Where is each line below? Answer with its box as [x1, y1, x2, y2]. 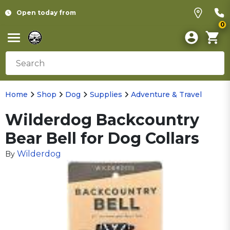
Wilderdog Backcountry [5, 110, 199, 129]
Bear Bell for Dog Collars [5, 129, 199, 148]
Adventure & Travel [131, 90, 202, 99]
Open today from [16, 9, 76, 16]
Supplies [89, 90, 122, 99]
